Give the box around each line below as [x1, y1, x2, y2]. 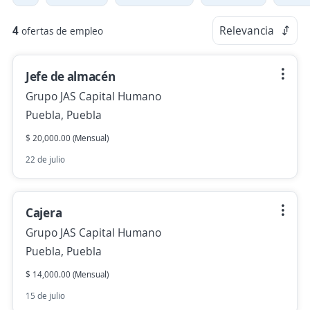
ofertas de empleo [21, 24, 103, 37]
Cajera [26, 204, 62, 221]
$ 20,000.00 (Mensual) [26, 132, 109, 144]
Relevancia [219, 23, 274, 38]
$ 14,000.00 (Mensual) [26, 268, 109, 280]
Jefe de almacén [26, 68, 116, 84]
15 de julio [26, 290, 65, 302]
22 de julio [26, 154, 65, 165]
